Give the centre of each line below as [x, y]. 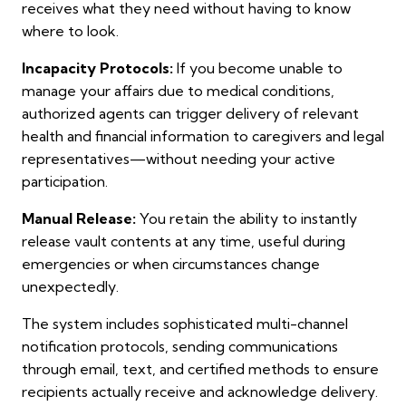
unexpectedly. [70, 287]
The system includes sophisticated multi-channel [185, 324]
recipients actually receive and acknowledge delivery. [200, 392]
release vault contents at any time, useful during [184, 242]
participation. [65, 182]
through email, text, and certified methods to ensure [200, 369]
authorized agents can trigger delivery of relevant [190, 114]
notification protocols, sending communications [180, 347]
